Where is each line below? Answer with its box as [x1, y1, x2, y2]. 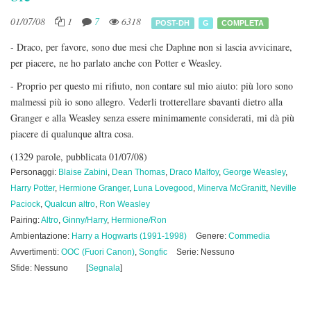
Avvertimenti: [10, 247, 61, 257]
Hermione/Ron [111, 215, 167, 225]
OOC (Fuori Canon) [61, 247, 135, 257]
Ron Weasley [99, 199, 150, 209]
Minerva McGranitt [197, 183, 266, 193]
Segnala [88, 263, 120, 273]
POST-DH [155, 18, 190, 27]
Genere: [196, 231, 228, 241]
